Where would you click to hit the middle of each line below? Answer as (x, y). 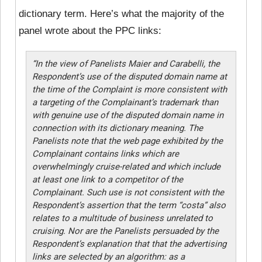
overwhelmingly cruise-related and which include (126, 166)
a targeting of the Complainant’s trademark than (125, 102)
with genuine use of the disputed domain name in (127, 115)
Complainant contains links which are (105, 154)
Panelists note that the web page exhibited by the (127, 141)
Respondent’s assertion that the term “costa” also (129, 205)
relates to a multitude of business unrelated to (122, 218)
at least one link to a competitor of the (107, 179)
